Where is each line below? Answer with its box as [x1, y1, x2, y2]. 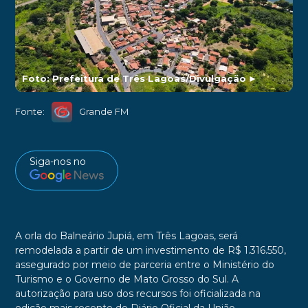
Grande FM [78, 106, 129, 118]
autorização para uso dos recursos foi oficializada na [14, 287, 261, 300]
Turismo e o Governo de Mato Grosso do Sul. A [14, 273, 239, 286]
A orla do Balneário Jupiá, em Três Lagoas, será [14, 230, 238, 243]
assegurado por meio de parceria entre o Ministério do [14, 258, 274, 272]
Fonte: [14, 106, 45, 118]
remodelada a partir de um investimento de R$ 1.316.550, [14, 244, 286, 257]
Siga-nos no [29, 155, 86, 168]
